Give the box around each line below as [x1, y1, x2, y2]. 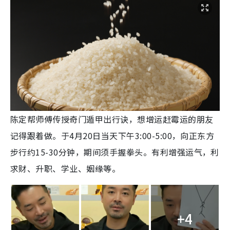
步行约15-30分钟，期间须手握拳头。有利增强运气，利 [10, 145, 219, 158]
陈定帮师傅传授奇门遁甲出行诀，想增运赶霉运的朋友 [10, 112, 214, 125]
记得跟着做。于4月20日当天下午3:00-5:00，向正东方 [10, 129, 215, 142]
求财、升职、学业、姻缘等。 [10, 162, 121, 175]
